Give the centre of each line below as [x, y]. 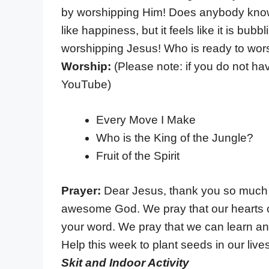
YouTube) [86, 84]
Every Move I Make [146, 119]
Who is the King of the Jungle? [174, 138]
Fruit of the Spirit [138, 156]
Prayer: [83, 191]
